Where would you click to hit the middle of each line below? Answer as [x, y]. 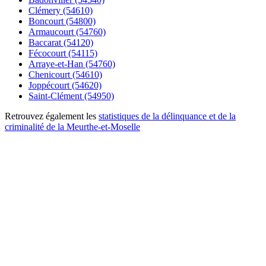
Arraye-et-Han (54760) [72, 64]
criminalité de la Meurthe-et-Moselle [72, 126]
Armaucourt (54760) [67, 31]
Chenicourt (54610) [65, 74]
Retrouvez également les [52, 116]
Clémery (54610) [61, 10]
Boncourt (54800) [62, 21]
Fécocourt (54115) [63, 53]
